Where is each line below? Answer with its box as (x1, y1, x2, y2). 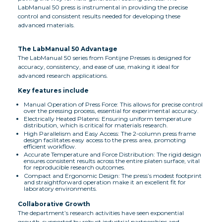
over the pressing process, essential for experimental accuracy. (24, 107, 199, 114)
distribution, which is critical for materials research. (24, 121, 168, 129)
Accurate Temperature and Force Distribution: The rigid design (24, 151, 201, 159)
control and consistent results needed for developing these (18, 12, 180, 20)
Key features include (18, 86, 89, 94)
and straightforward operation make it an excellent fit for (24, 178, 186, 186)
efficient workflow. (24, 142, 76, 150)
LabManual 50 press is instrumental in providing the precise (18, 3, 188, 11)
